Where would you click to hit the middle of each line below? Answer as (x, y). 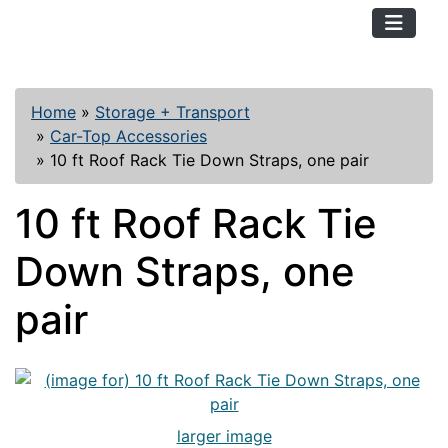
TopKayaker (77, 23)
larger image (224, 436)
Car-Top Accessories (128, 136)
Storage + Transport (172, 112)
